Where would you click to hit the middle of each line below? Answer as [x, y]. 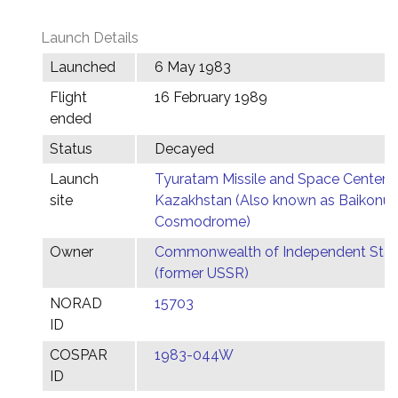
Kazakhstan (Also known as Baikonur [275, 200]
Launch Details [90, 38]
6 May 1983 [193, 67]
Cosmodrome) [203, 222]
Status [71, 149]
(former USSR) [202, 273]
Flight [68, 97]
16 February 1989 [211, 97]
